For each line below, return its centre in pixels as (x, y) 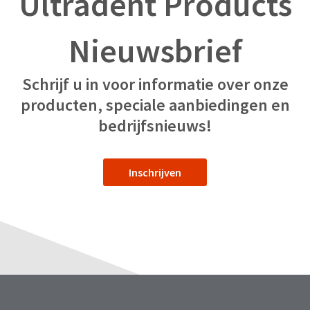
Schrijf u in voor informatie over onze (155, 84)
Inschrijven (155, 172)
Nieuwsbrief (155, 51)
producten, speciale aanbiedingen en (155, 105)
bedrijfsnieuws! (155, 126)
